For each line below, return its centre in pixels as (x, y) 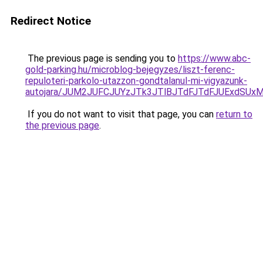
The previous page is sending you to (102, 58)
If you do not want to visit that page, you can (121, 114)
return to (234, 114)
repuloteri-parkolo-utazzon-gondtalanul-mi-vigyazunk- (136, 81)
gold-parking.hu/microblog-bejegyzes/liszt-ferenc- (130, 70)
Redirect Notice (51, 21)
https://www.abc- (214, 58)
